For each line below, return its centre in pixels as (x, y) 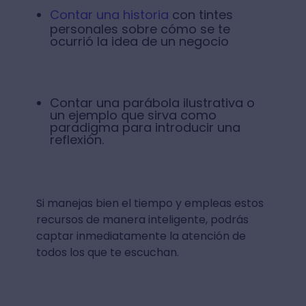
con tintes (200, 14)
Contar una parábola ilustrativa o (152, 102)
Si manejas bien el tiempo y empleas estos (150, 203)
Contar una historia (109, 14)
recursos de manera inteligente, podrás (142, 219)
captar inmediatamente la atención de (141, 236)
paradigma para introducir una (145, 127)
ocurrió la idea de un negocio (139, 41)
